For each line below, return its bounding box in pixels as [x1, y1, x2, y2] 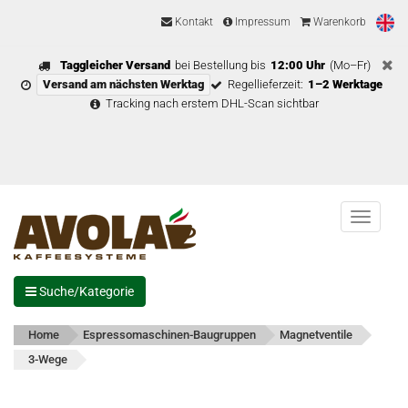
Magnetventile [280, 328, 352, 342]
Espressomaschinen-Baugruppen [83, 328, 256, 342]
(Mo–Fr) [329, 58, 371, 72]
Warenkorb [311, 15, 366, 29]
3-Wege [28, 352, 67, 366]
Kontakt [172, 15, 213, 29]
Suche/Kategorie [36, 284, 134, 299]
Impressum [232, 15, 291, 29]
